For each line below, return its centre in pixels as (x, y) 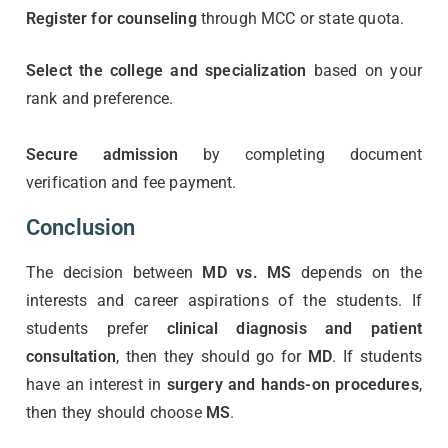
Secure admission (102, 154)
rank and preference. (100, 98)
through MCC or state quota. (300, 18)
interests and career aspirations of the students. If (224, 300)
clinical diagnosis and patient (294, 328)
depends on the (356, 272)
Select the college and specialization (166, 70)
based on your (364, 70)
